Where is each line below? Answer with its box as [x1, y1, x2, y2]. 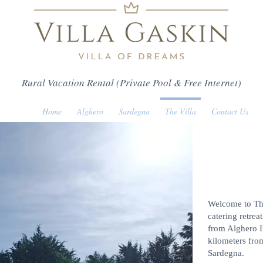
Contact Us [211, 106, 248, 117]
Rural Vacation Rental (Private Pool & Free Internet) [22, 76, 241, 89]
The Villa [165, 106, 196, 117]
